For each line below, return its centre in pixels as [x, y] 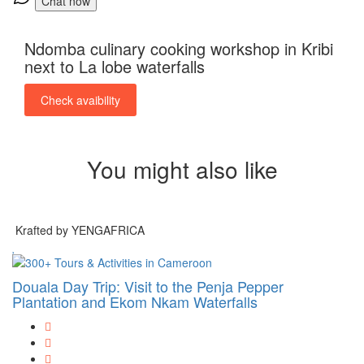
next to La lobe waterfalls [115, 66]
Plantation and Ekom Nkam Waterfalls [135, 301]
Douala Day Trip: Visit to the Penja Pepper [148, 286]
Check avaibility [80, 100]
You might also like [182, 169]
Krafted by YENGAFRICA [80, 230]
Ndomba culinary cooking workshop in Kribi [179, 48]
